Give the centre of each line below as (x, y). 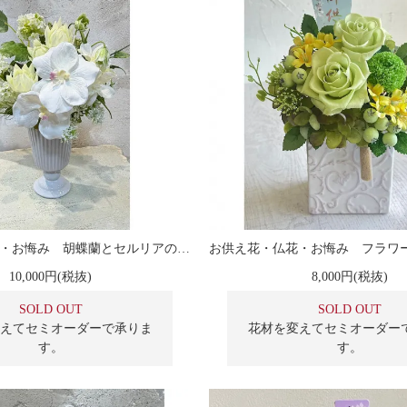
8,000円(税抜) (349, 276)
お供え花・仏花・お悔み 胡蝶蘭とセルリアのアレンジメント (184, 248)
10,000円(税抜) (51, 276)
